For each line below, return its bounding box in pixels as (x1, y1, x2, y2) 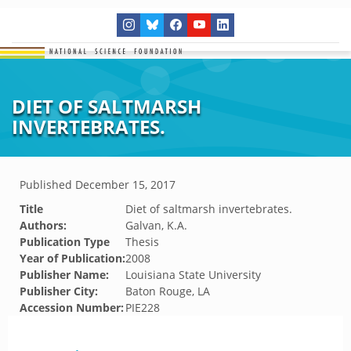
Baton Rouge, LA (125, 284, 210, 299)
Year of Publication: (20, 251, 125, 266)
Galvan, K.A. (125, 218, 187, 233)
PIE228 (125, 300, 160, 315)
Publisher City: (20, 284, 98, 299)
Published (20, 177, 75, 192)
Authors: (20, 218, 67, 233)
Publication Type (20, 234, 110, 249)
